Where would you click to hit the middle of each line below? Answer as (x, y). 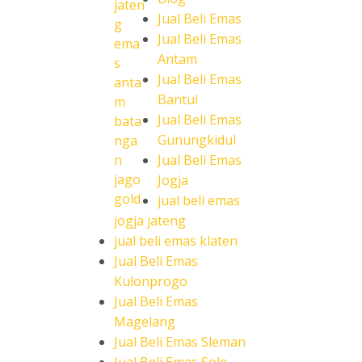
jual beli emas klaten (176, 241)
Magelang (145, 322)
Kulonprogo (151, 281)
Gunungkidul (197, 140)
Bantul (178, 99)
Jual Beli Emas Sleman (180, 342)
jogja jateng (150, 221)
